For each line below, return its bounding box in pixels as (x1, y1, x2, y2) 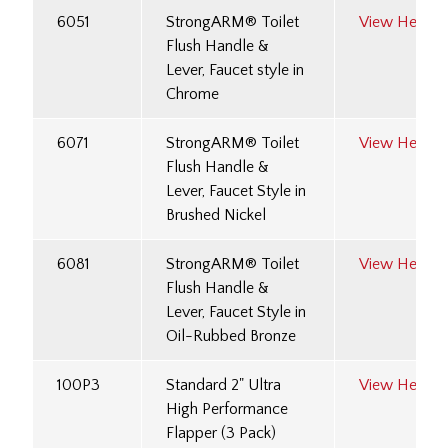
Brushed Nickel (166, 206, 266, 225)
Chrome (166, 85, 219, 104)
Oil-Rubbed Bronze (166, 327, 296, 346)
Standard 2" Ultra (166, 376, 281, 395)
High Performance (166, 400, 288, 419)
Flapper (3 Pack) (166, 424, 276, 443)
